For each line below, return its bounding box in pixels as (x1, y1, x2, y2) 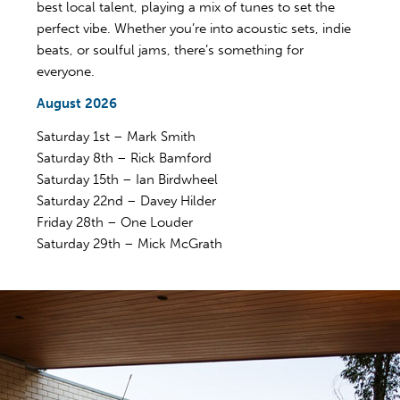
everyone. (37, 62, 95, 79)
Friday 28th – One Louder (37, 214, 193, 230)
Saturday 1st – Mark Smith (37, 129, 196, 145)
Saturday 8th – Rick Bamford (37, 150, 212, 166)
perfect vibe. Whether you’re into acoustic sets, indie (37, 20, 351, 37)
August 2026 (37, 96, 117, 112)
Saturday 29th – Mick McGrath (37, 236, 222, 252)
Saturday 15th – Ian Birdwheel (37, 171, 218, 187)
